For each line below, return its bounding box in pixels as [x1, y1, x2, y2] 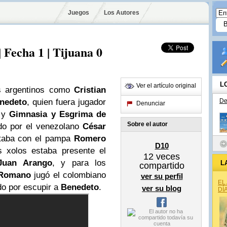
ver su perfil [140, 172, 183, 180]
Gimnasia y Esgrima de [9, 109, 106, 119]
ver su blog [142, 184, 181, 193]
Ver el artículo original [136, 82, 196, 89]
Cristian [74, 85, 106, 95]
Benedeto [61, 182, 99, 192]
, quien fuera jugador [27, 97, 106, 107]
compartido [139, 161, 184, 171]
